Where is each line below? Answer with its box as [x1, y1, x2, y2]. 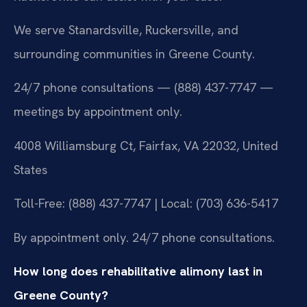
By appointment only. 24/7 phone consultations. [14, 229, 275, 245]
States [14, 161, 47, 177]
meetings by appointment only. [14, 103, 182, 120]
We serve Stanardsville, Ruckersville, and [14, 22, 238, 38]
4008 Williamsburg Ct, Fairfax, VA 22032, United [14, 137, 278, 153]
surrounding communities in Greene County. [14, 46, 255, 62]
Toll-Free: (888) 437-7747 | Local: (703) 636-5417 [14, 195, 278, 212]
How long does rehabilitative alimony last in [14, 263, 262, 280]
